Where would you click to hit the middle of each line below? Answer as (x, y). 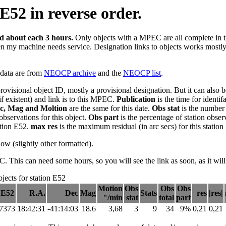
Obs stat (166, 108)
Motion (110, 189)
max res (44, 127)
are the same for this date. (109, 108)
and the (109, 73)
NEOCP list (142, 73)
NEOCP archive (70, 73)
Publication (136, 99)
